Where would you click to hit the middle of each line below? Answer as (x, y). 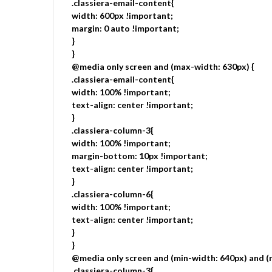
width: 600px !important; (122, 15)
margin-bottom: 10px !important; (140, 156)
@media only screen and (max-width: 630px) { (163, 66)
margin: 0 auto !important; (125, 28)
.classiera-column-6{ (113, 194)
